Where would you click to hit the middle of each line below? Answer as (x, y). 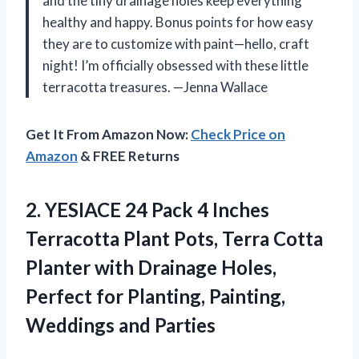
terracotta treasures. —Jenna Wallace (155, 87)
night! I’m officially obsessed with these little (175, 65)
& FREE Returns (129, 155)
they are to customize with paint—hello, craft (176, 43)
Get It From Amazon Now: (108, 134)
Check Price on (238, 134)
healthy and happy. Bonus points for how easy (178, 22)
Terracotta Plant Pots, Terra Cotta (174, 238)
